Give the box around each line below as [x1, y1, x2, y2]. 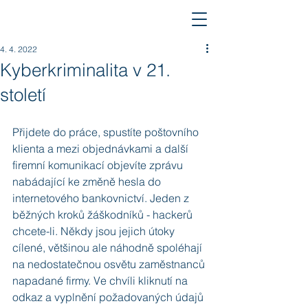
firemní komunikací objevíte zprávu [12, 158, 186, 172]
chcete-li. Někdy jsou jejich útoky [12, 224, 177, 238]
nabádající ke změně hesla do [12, 175, 164, 188]
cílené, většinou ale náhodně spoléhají [12, 241, 205, 254]
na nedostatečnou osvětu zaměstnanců [12, 257, 208, 271]
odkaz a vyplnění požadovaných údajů [12, 290, 206, 304]
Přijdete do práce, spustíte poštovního [12, 125, 201, 139]
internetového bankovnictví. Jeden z [12, 191, 192, 205]
